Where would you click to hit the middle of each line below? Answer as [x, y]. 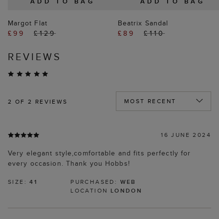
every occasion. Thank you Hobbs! [69, 164]
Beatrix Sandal [143, 23]
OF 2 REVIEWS [40, 102]
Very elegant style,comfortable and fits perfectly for [99, 153]
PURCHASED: [95, 182]
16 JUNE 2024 [186, 135]
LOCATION [90, 191]
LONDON [126, 191]
